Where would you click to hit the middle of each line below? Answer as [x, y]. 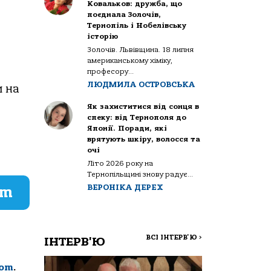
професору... [111, 71]
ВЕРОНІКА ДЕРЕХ [126, 187]
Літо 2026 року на [120, 163]
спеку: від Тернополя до [137, 117]
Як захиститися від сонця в [143, 106]
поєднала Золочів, [124, 14]
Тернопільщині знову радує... [140, 174]
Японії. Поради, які [127, 128]
